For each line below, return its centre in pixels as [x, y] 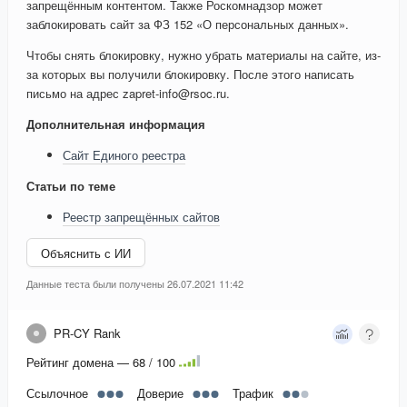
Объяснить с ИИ [86, 253]
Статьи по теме [71, 186]
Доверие [160, 393]
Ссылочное [57, 393]
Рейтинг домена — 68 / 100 [101, 362]
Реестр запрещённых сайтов [141, 217]
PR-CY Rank [87, 333]
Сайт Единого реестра [124, 155]
